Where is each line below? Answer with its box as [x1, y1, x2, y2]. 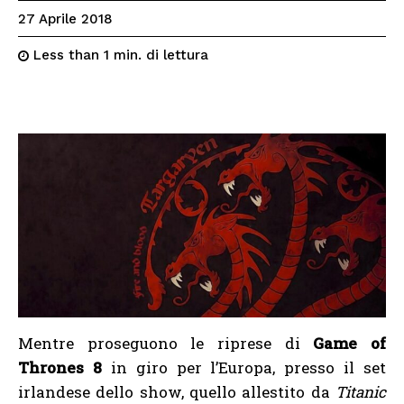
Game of [313, 332, 387, 353]
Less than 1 [33, 47, 109, 64]
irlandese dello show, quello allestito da [18, 381, 335, 402]
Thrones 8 [18, 356, 102, 378]
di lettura [146, 47, 208, 63]
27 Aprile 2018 [18, 11, 113, 28]
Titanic [335, 381, 386, 402]
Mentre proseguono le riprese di [18, 332, 314, 353]
